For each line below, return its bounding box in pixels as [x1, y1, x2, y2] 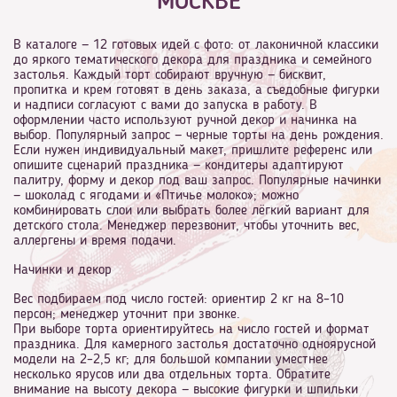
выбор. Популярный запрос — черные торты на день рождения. [13, 128, 384, 143]
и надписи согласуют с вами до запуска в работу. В [13, 97, 317, 113]
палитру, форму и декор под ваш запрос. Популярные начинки [13, 173, 381, 188]
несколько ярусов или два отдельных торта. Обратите [13, 367, 331, 382]
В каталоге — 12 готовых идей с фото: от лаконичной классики [13, 37, 378, 52]
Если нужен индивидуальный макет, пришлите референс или [13, 143, 372, 158]
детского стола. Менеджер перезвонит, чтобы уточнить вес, [13, 218, 360, 233]
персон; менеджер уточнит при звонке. [13, 307, 240, 322]
